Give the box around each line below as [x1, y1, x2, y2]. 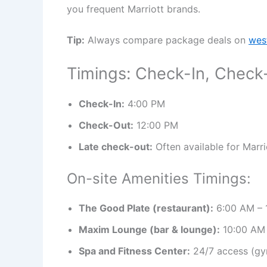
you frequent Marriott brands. [67, 3, 200, 15]
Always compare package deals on [85, 33, 249, 46]
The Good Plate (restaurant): [79, 201, 213, 214]
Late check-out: [79, 140, 153, 153]
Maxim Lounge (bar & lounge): [79, 223, 220, 235]
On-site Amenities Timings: [67, 169, 251, 187]
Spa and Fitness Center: [79, 244, 190, 257]
